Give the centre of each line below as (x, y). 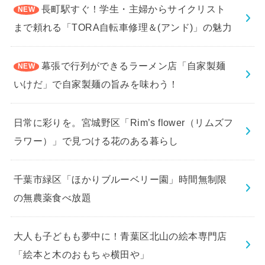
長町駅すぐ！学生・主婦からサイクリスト (133, 9)
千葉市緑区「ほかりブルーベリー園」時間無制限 (120, 179)
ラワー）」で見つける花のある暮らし (96, 140)
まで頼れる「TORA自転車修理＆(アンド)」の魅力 (123, 27)
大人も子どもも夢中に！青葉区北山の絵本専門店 (120, 236)
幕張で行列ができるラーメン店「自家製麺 (133, 65)
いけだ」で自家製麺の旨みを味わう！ (96, 84)
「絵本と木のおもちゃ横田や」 (81, 254)
